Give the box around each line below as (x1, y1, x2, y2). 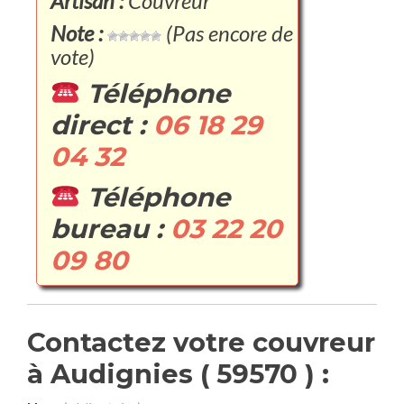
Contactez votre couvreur (27, 326, 375, 358)
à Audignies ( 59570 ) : (27, 358, 329, 390)
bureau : (50, 213, 170, 244)
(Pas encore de (161, 20, 293, 46)
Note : (50, 20, 103, 46)
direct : (50, 109, 153, 141)
